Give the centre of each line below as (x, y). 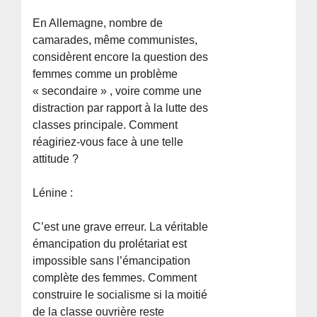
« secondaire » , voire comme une (117, 91)
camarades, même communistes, (115, 40)
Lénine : (53, 192)
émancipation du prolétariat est (110, 243)
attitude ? (56, 158)
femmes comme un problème (105, 74)
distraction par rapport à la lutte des (121, 108)
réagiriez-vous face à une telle (108, 142)
